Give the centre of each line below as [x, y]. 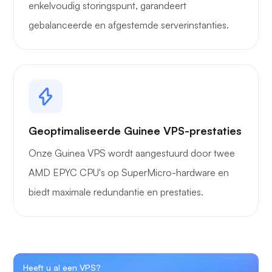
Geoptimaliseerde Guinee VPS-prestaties [135, 131]
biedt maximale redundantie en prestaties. [116, 192]
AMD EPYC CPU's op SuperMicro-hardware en [129, 173]
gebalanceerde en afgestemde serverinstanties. [129, 25]
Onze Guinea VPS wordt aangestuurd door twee [132, 153]
